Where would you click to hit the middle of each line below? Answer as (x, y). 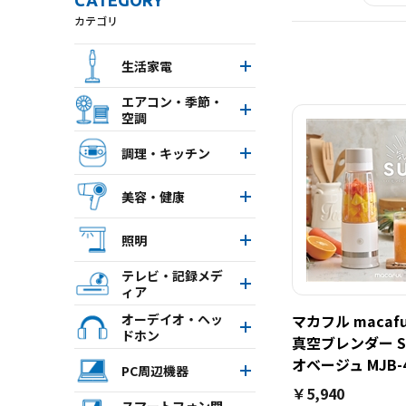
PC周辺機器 (155, 370)
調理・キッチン (166, 153)
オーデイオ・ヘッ (172, 319)
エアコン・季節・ (172, 101)
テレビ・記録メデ (172, 275)
